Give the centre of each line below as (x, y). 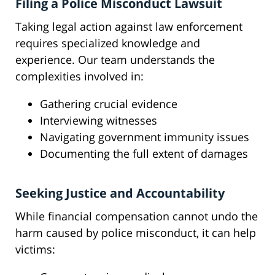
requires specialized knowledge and (108, 43)
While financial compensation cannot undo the (137, 216)
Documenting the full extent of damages (144, 154)
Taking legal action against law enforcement (129, 27)
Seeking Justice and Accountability (120, 193)
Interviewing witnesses (99, 121)
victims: (35, 250)
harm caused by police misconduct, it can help (136, 233)
